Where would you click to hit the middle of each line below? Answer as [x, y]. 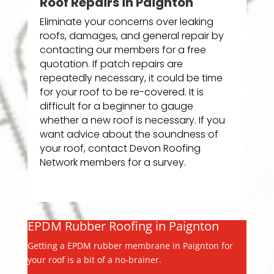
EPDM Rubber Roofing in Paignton [123, 226]
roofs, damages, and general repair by [131, 35]
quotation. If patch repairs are [111, 64]
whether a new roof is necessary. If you [132, 120]
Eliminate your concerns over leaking [126, 21]
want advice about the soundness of [129, 134]
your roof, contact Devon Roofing [120, 148]
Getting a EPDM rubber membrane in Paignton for [130, 245]
